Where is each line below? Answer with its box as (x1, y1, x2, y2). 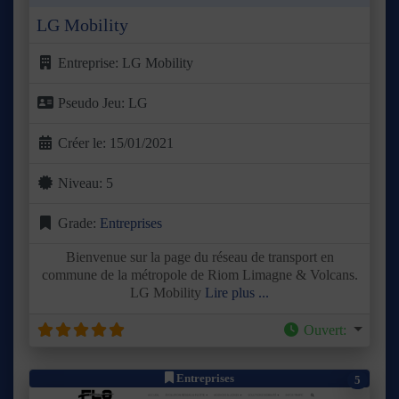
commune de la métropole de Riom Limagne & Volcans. (41, 266, 358, 282)
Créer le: (58, 134, 110, 151)
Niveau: (58, 175, 106, 191)
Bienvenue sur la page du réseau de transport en (65, 248, 334, 265)
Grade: (58, 215, 100, 231)
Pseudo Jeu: (58, 94, 128, 110)
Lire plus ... (205, 284, 269, 300)
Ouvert (304, 322, 344, 338)
